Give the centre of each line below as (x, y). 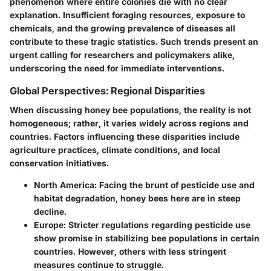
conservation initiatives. (59, 163)
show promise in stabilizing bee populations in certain (147, 238)
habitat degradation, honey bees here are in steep (137, 198)
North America (64, 184)
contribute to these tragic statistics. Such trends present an (134, 41)
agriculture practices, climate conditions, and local (115, 149)
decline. (50, 211)
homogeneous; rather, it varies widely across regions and (129, 123)
